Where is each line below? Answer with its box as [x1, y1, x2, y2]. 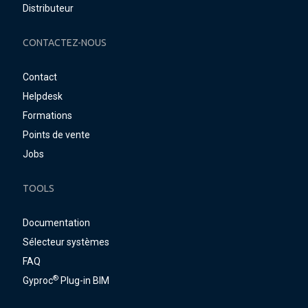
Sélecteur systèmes [23, 236, 109, 247]
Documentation [23, 217, 90, 228]
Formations [23, 110, 72, 121]
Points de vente [23, 129, 90, 140]
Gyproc [23, 275, 53, 286]
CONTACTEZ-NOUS [23, 37, 107, 48]
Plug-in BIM [58, 275, 109, 286]
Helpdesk [23, 91, 63, 102]
